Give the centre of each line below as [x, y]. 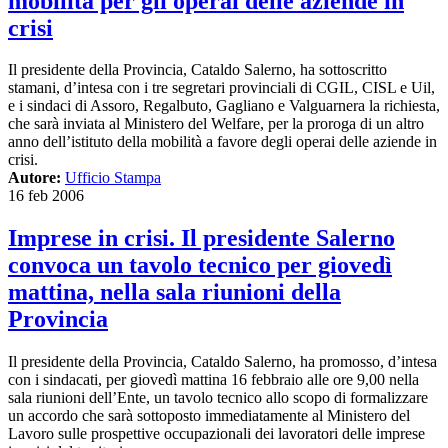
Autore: [34, 178]
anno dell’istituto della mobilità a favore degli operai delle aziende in [222, 142]
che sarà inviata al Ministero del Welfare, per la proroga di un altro [216, 124]
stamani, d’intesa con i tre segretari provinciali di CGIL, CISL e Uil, [221, 88]
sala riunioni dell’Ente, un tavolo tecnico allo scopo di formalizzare [218, 398]
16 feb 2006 [46, 196]
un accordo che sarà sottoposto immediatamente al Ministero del [209, 416]
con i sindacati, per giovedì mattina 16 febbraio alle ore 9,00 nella [213, 380]
